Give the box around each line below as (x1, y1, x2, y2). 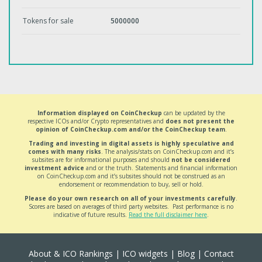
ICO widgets (122, 248, 168, 260)
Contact (204, 248, 234, 260)
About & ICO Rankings (28, 248, 113, 260)
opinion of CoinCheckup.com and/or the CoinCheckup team (35, 125, 225, 134)
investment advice (25, 164, 86, 173)
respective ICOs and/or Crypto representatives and (27, 117, 166, 126)
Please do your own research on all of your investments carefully (25, 194, 236, 203)
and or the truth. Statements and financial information (86, 164, 237, 173)
